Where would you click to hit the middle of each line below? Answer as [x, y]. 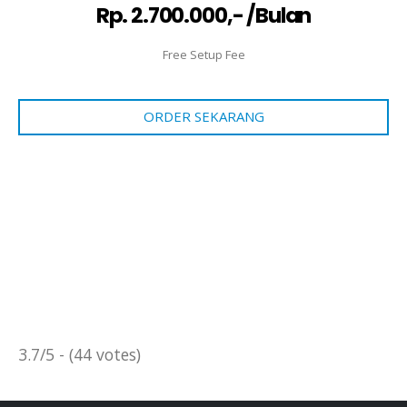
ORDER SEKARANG [203, 117]
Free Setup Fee [203, 54]
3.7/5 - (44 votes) [79, 354]
